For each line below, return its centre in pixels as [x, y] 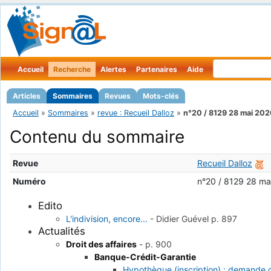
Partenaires [157, 69]
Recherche [72, 69]
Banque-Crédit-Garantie [145, 257]
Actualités [61, 231]
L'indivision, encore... [107, 219]
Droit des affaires [102, 244]
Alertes [113, 69]
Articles [27, 96]
